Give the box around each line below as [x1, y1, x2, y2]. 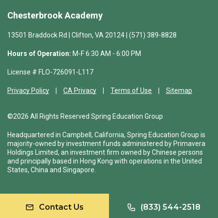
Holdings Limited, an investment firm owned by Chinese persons [7, 148, 203, 157]
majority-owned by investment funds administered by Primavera [7, 140, 205, 148]
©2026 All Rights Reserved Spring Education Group [7, 112, 163, 121]
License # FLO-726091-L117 [7, 68, 93, 76]
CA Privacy [63, 87, 96, 95]
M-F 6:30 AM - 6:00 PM [71, 50, 141, 58]
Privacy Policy [7, 87, 49, 95]
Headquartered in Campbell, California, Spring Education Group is [7, 131, 205, 139]
